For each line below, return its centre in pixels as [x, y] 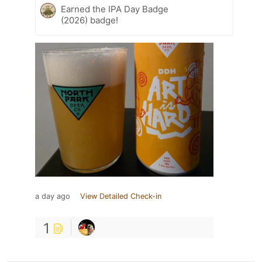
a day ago [53, 196]
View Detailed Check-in [121, 196]
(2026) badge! [89, 20]
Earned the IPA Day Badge [115, 9]
